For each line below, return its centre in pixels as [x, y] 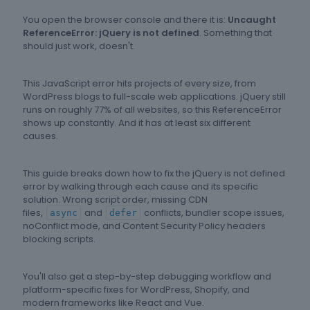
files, [34, 213]
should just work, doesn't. [79, 46]
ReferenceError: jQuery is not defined [111, 33]
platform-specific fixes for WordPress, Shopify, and [136, 290]
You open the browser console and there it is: [125, 20]
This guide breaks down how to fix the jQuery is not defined [154, 174]
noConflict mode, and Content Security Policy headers [144, 226]
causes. [40, 136]
